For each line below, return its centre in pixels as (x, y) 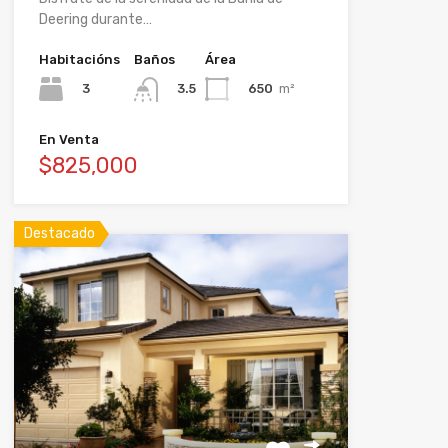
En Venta (68, 139)
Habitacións (79, 60)
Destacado (59, 233)
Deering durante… (95, 20)
